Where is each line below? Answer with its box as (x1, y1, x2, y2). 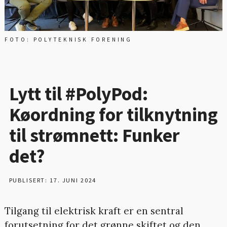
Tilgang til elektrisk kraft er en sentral (4, 204, 183, 217)
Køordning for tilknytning (9, 102, 218, 126)
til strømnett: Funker (9, 123, 180, 147)
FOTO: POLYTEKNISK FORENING (4, 36, 132, 44)
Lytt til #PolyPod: (9, 81, 148, 105)
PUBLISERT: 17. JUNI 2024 (9, 176, 97, 184)
